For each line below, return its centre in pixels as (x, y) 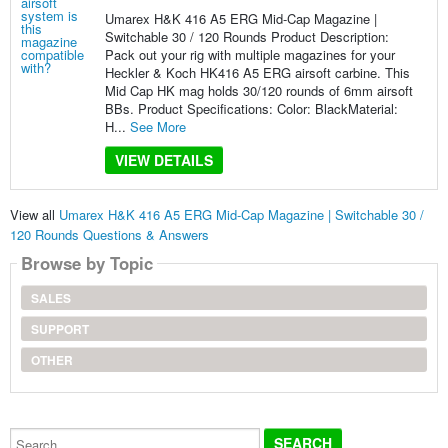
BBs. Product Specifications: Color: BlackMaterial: (251, 108)
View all (34, 215)
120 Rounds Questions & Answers (109, 235)
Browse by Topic (86, 263)
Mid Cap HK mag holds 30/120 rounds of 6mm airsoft (258, 90)
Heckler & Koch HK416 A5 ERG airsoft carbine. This (257, 72)
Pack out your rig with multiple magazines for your (249, 54)
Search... (35, 434)
